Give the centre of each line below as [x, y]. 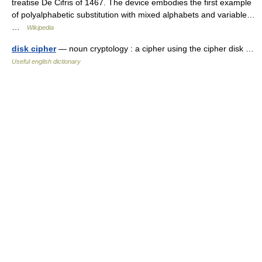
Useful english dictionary [46, 62]
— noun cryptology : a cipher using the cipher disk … [157, 49]
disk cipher [34, 49]
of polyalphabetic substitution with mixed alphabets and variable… [133, 15]
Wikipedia [40, 28]
